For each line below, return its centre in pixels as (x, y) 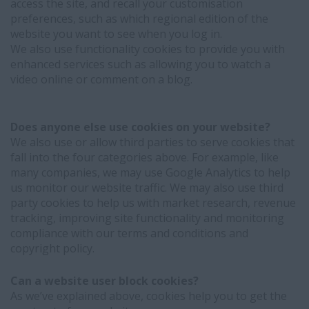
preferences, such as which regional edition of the (139, 19)
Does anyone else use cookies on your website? (140, 127)
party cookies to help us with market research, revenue (153, 203)
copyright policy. (52, 248)
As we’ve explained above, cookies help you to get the (149, 296)
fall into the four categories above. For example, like (144, 157)
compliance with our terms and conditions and (129, 233)
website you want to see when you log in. (116, 34)
